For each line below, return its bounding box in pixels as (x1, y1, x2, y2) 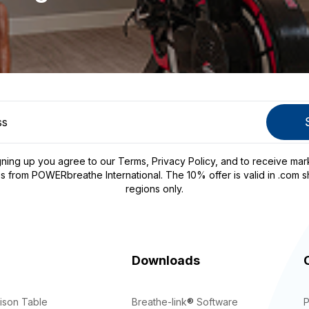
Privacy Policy (152, 154, 215, 167)
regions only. (126, 182, 183, 195)
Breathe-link (132, 295, 187, 308)
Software (194, 295, 238, 308)
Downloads (132, 252, 200, 268)
